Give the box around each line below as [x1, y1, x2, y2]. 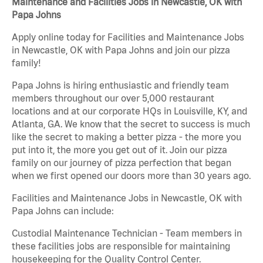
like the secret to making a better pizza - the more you [12, 131, 241, 143]
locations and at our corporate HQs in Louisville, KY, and [12, 106, 247, 117]
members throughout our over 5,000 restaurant [12, 93, 214, 104]
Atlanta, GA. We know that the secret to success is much [12, 119, 250, 130]
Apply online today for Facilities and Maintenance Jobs [12, 32, 244, 43]
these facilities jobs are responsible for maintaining [12, 241, 230, 252]
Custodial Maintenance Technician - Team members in [12, 228, 242, 239]
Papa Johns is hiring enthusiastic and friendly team [12, 80, 229, 91]
